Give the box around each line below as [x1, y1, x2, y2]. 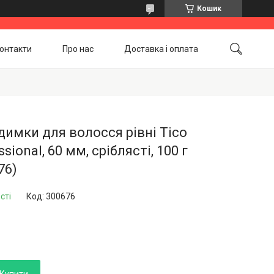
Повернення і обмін [30, 71, 108, 81]
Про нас [62, 43, 94, 53]
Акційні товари [138, 71, 198, 81]
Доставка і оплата [124, 43, 198, 53]
